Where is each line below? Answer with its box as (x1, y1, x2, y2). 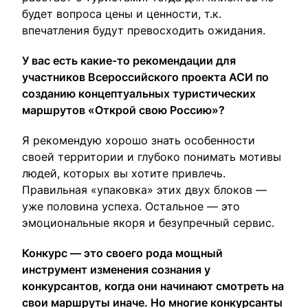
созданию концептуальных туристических (22, 87, 256, 100)
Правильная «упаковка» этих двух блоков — (22, 183, 267, 197)
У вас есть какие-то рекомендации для (22, 54, 236, 67)
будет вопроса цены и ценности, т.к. (22, 7, 221, 21)
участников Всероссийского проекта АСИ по (22, 70, 269, 84)
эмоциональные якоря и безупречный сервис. (22, 216, 274, 230)
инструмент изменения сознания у (22, 263, 210, 276)
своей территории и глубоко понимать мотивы (22, 150, 281, 164)
